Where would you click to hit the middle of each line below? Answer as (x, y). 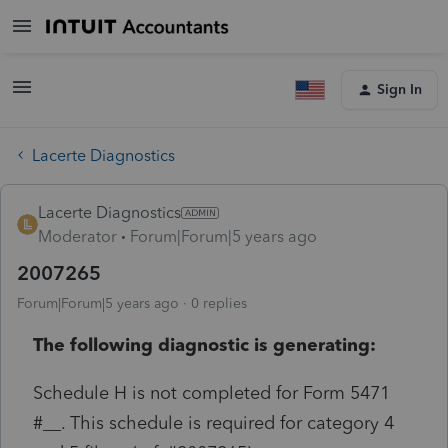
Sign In (399, 89)
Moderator (77, 236)
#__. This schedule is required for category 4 (213, 422)
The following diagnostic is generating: (204, 344)
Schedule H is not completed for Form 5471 (211, 392)
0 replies (219, 303)
